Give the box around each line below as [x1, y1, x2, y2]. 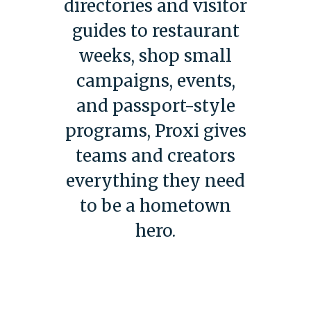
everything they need [66, 170, 245, 192]
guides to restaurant [72, 20, 239, 42]
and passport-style [76, 95, 235, 117]
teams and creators [76, 145, 235, 167]
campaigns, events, [76, 70, 235, 92]
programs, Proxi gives [65, 120, 246, 142]
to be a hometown [80, 195, 231, 217]
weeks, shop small [79, 45, 232, 67]
